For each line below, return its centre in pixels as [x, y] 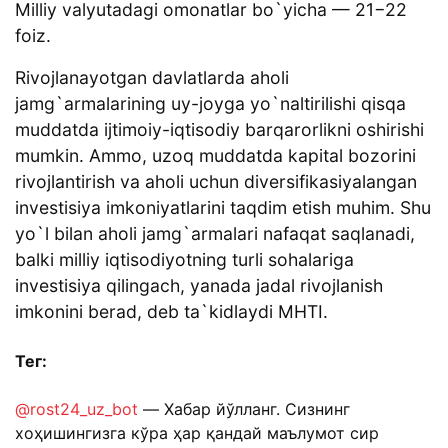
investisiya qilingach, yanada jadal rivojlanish [199, 286]
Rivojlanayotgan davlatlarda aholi [152, 78]
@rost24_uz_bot [76, 409]
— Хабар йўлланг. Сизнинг [244, 409]
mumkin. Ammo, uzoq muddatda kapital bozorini [215, 156]
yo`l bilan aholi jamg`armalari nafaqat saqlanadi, [215, 234]
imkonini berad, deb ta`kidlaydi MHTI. [171, 312]
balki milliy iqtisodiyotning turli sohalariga [184, 260]
